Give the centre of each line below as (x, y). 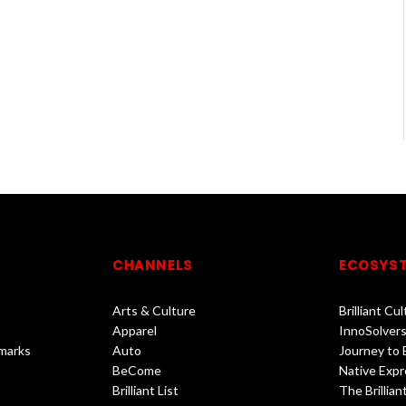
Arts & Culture (154, 311)
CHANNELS (153, 266)
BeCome (137, 371)
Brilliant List (145, 391)
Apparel (135, 331)
